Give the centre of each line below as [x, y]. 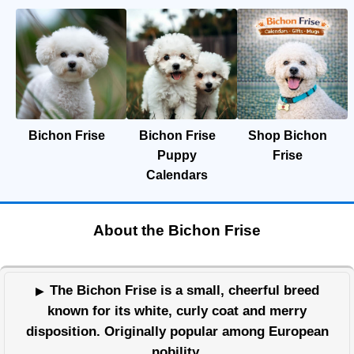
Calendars [177, 175]
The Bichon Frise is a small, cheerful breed [184, 290]
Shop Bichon [288, 135]
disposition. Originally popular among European [177, 331]
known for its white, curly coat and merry [177, 311]
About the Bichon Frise [177, 230]
